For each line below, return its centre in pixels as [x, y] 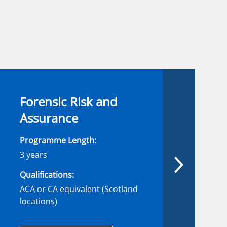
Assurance [49, 118]
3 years [33, 155]
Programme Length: [58, 140]
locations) [39, 201]
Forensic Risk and [69, 102]
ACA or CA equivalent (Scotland [79, 189]
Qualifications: [47, 175]
